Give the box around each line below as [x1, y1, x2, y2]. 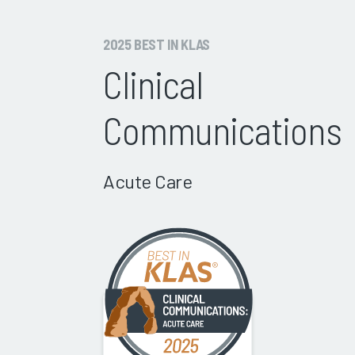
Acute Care [103, 170, 193, 193]
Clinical [103, 61, 204, 108]
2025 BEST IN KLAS [103, 36, 210, 54]
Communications [103, 107, 342, 154]
